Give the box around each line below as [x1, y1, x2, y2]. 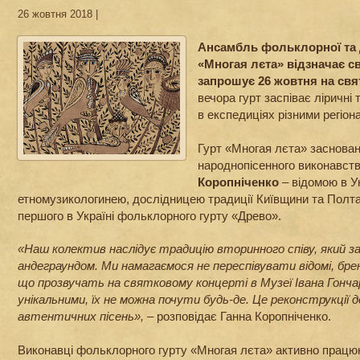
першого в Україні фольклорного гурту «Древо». [18, 208, 281, 223]
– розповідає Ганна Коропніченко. [144, 309, 331, 324]
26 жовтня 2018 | [18, 8, 98, 20]
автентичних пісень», [18, 309, 144, 324]
